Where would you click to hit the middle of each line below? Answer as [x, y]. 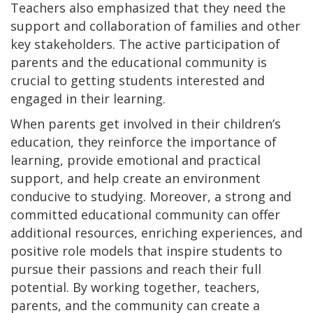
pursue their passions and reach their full [136, 269]
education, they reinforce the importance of [144, 141]
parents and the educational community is [139, 62]
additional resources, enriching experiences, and [156, 232]
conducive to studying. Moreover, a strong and [151, 196]
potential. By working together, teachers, [135, 287]
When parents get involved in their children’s [146, 123]
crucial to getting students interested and [138, 80]
